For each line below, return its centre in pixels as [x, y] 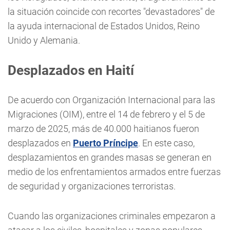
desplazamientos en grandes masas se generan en [110, 157]
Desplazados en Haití [71, 70]
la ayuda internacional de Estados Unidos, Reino [104, 26]
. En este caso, [166, 143]
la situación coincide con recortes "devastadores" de [111, 12]
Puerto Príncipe [106, 143]
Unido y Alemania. [44, 40]
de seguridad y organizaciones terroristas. [92, 186]
